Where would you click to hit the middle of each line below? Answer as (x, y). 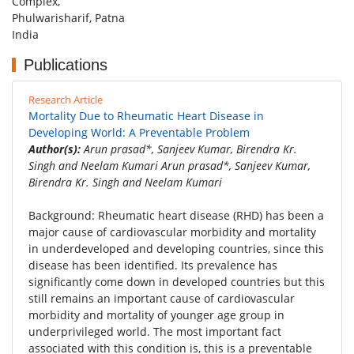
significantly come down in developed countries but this (177, 282)
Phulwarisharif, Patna (68, 18)
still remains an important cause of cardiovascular (162, 298)
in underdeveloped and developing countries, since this (176, 249)
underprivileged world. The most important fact (155, 331)
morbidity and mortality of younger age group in (156, 315)
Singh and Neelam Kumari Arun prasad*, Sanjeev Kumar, (169, 166)
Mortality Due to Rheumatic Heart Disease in (146, 116)
